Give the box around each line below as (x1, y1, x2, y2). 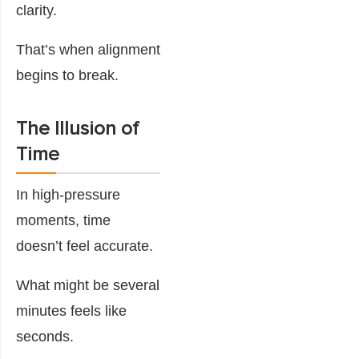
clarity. (16, 2, 57, 18)
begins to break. (16, 67, 119, 83)
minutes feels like (16, 302, 127, 319)
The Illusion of (16, 119, 139, 139)
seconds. (16, 328, 74, 345)
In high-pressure (16, 186, 120, 203)
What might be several (16, 276, 159, 293)
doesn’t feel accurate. (16, 237, 153, 254)
